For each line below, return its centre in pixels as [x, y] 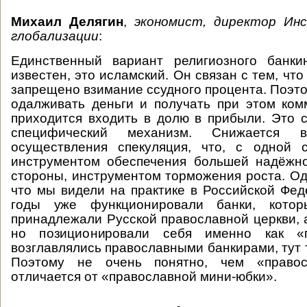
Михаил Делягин [67, 22]
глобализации [55, 36]
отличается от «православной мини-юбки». [144, 277]
